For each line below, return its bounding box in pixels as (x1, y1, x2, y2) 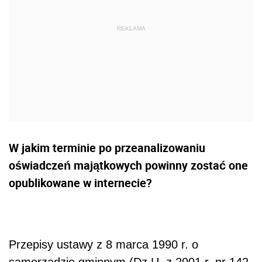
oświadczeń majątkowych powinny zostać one (9, 157, 248, 173)
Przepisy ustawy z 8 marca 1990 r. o (9, 237, 198, 251)
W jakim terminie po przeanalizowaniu (9, 139, 205, 156)
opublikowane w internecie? (9, 174, 152, 191)
